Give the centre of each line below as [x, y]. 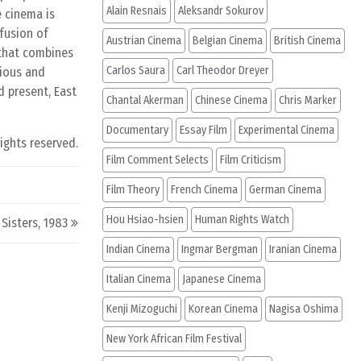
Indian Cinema [138, 249]
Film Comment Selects [158, 160]
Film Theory [133, 190]
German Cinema [285, 190]
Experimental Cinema [286, 130]
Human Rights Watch [242, 220]
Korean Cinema [223, 309]
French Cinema [204, 190]
